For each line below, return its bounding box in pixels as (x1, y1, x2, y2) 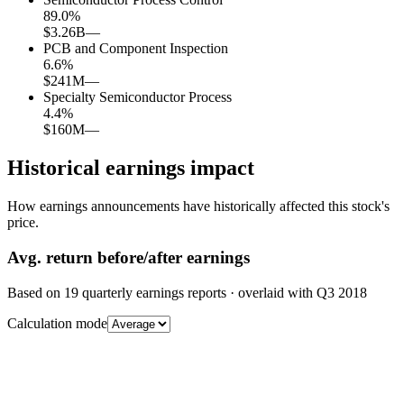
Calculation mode (7, 315, 107, 331)
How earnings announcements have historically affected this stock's (7, 198, 390, 215)
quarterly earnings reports (78, 284, 226, 300)
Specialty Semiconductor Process (43, 89, 232, 106)
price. (7, 215, 39, 231)
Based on (7, 284, 64, 300)
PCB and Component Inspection (43, 41, 228, 57)
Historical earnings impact (7, 156, 254, 180)
